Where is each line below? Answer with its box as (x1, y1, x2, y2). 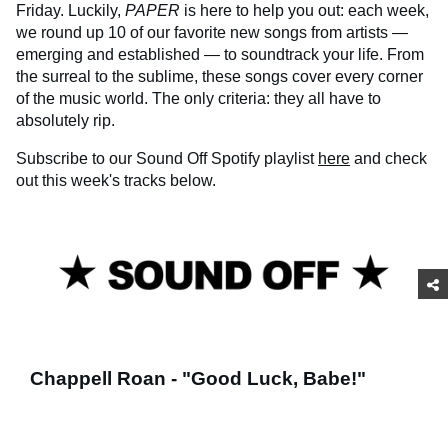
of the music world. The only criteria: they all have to (16, 90, 381, 108)
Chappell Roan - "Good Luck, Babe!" (30, 367, 366, 389)
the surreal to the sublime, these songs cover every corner (16, 68, 423, 86)
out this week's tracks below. (16, 172, 216, 190)
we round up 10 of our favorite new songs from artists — (16, 24, 408, 42)
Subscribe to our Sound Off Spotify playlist (16, 150, 318, 168)
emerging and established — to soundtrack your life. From (16, 46, 424, 64)
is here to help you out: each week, (180, 2, 429, 20)
